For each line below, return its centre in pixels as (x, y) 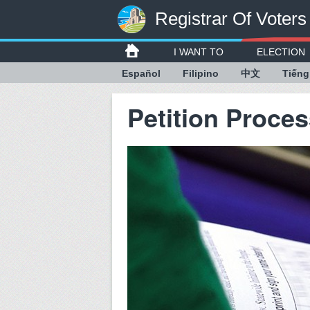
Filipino (201, 73)
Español (141, 73)
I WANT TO (199, 52)
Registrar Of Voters (231, 19)
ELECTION (281, 52)
